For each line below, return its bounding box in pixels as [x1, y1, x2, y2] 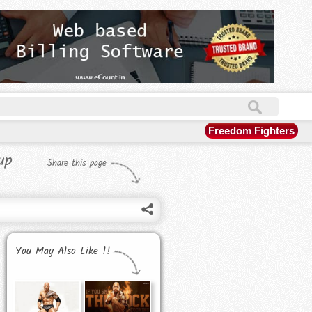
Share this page [47, 156, 107, 171]
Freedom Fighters [208, 125, 295, 137]
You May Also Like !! [15, 243, 111, 260]
